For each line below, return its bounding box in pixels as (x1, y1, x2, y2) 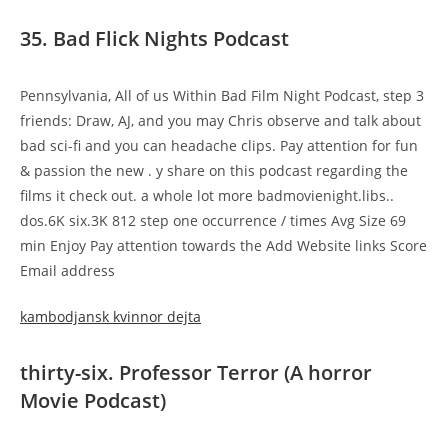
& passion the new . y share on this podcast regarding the (20, 161, 408, 180)
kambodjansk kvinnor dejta (20, 307, 201, 326)
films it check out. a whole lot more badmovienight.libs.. (20, 186, 394, 205)
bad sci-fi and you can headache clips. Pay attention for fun (20, 136, 418, 155)
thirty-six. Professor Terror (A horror (20, 359, 372, 386)
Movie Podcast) (20, 387, 166, 414)
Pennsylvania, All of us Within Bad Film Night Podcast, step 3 (20, 86, 424, 105)
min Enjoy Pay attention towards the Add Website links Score (20, 236, 427, 255)
